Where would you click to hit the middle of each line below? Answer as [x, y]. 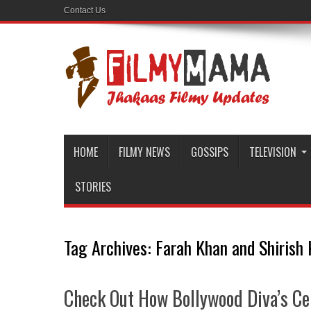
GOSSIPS [210, 152]
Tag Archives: [110, 247]
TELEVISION [273, 152]
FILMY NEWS [144, 152]
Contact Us [85, 10]
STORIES [93, 187]
